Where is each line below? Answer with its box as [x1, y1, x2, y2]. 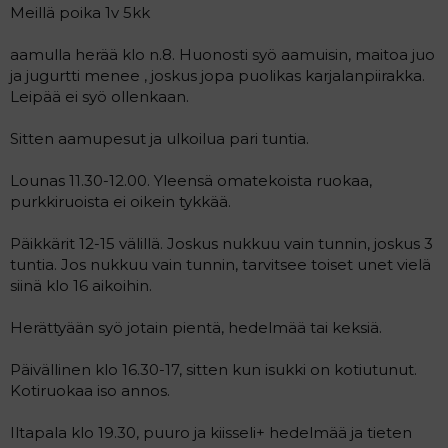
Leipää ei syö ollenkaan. [10, 87, 189, 106]
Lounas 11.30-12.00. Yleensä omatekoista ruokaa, [10, 171, 372, 190]
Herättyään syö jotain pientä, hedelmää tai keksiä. [10, 318, 382, 337]
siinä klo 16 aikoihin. [10, 276, 152, 295]
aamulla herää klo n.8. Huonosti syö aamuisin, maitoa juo [10, 45, 435, 64]
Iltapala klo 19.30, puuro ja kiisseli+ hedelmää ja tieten [10, 423, 412, 442]
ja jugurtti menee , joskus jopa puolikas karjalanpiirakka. [10, 66, 425, 85]
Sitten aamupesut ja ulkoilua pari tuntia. [10, 129, 309, 148]
